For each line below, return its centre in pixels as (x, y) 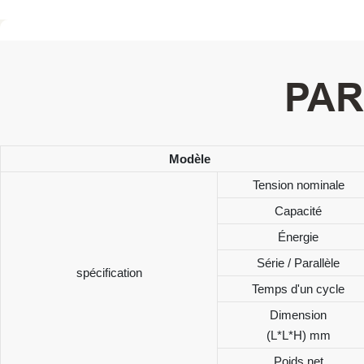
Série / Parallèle (298, 262)
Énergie (298, 236)
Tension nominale (298, 184)
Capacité (298, 210)
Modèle (190, 158)
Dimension (298, 314)
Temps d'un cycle (298, 288)
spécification (109, 272)
